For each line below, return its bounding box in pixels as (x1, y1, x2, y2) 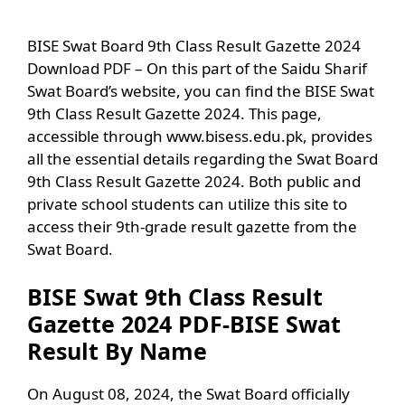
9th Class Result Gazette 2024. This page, (27, 102, 322, 124)
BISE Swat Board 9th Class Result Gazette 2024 (27, 34, 361, 56)
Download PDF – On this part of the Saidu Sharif (27, 57, 367, 79)
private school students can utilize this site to (27, 193, 347, 214)
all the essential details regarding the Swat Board (27, 147, 378, 169)
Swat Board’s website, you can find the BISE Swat (27, 80, 374, 101)
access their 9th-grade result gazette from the (27, 215, 357, 237)
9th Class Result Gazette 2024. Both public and (27, 170, 361, 192)
